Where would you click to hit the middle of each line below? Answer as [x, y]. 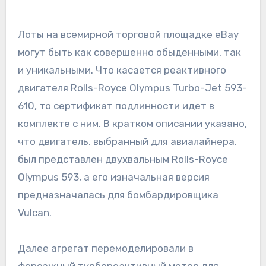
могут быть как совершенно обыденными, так [129, 52]
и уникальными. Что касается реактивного [122, 70]
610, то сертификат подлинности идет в [116, 105]
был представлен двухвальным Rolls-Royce [123, 159]
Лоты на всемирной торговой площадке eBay [128, 34]
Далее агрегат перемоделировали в [105, 248]
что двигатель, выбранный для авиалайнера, [127, 141]
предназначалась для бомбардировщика [118, 194]
